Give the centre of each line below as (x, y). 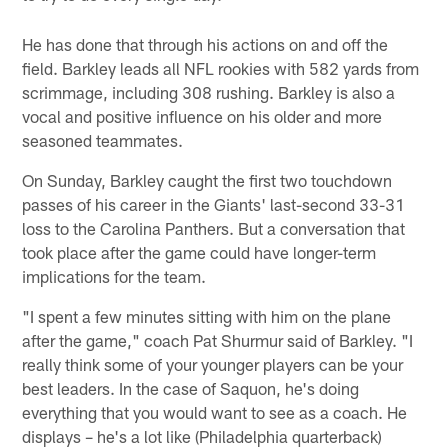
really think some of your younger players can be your (213, 363)
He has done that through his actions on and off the (205, 43)
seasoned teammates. (103, 139)
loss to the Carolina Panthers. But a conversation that (214, 227)
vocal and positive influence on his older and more (202, 115)
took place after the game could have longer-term (199, 251)
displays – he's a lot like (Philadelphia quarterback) (202, 435)
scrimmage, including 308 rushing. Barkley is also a (209, 91)
